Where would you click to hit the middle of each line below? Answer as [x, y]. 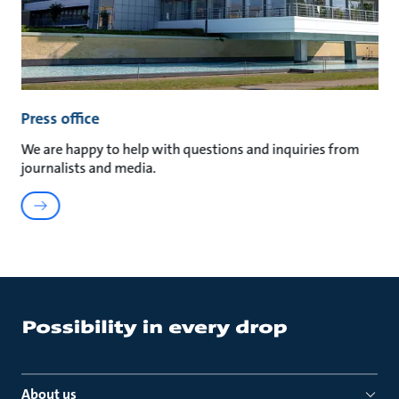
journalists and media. [89, 168]
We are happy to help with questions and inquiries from [190, 150]
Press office [60, 119]
